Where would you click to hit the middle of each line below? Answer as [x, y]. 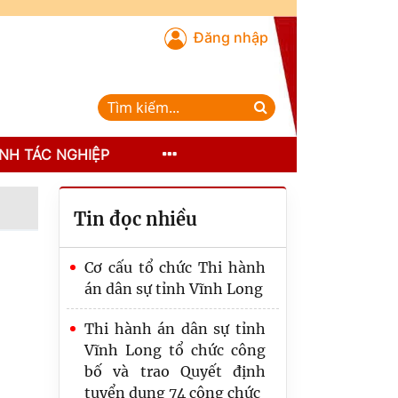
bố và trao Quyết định [175, 371]
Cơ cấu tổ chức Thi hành [175, 267]
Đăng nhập [231, 37]
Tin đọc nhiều [135, 219]
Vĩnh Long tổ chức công [175, 350]
